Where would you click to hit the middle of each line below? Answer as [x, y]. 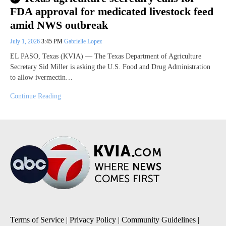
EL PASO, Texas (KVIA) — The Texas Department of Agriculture [106, 56]
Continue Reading [36, 96]
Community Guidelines [159, 219]
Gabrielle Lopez [83, 41]
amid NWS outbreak [59, 25]
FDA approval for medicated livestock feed [112, 12]
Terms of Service [37, 219]
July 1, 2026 [26, 41]
